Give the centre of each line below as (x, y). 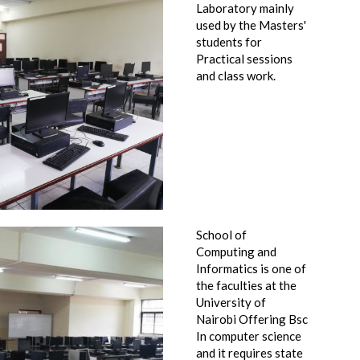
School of (221, 235)
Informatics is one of (251, 268)
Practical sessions (244, 59)
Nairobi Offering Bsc (252, 319)
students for (229, 42)
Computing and (236, 252)
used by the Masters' (251, 25)
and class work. (236, 76)
